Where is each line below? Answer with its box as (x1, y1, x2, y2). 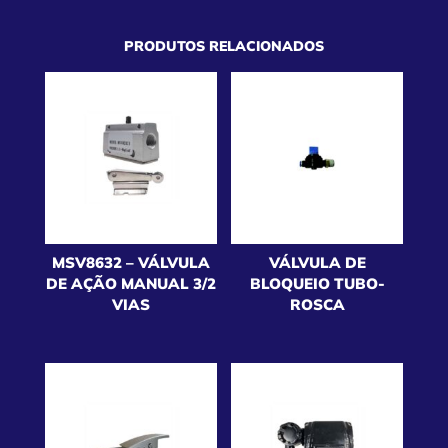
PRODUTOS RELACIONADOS (123, 37, 324, 56)
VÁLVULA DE (268, 252, 366, 272)
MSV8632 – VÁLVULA (51, 252, 210, 272)
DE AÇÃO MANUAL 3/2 (45, 273, 216, 293)
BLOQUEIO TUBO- (249, 273, 385, 293)
